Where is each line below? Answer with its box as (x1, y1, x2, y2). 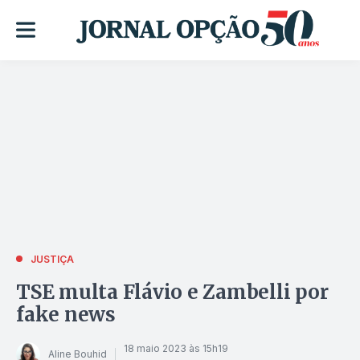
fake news (16, 301, 116, 327)
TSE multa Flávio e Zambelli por (16, 279, 329, 305)
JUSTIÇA (31, 252, 74, 265)
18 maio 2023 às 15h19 (124, 342, 228, 355)
